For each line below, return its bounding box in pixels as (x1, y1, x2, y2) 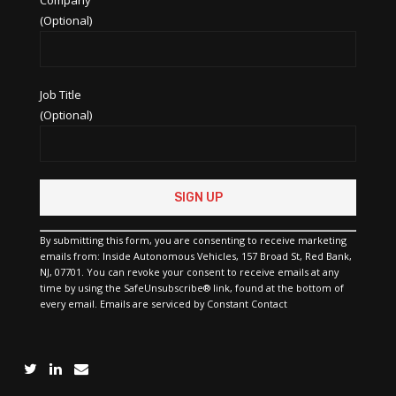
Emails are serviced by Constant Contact (100, 296, 287, 310)
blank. (39, 289, 72, 306)
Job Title (40, 86, 81, 103)
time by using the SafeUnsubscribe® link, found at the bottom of (40, 280, 344, 294)
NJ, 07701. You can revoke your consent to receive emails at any (40, 264, 339, 278)
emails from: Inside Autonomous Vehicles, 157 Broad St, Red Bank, (40, 248, 352, 263)
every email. (40, 296, 100, 310)
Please (39, 225, 76, 242)
